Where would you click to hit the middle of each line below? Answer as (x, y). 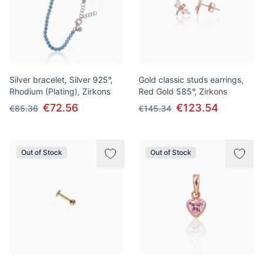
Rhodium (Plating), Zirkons (60, 91)
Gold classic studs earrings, (191, 80)
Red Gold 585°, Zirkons (183, 91)
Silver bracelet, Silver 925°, (61, 80)
